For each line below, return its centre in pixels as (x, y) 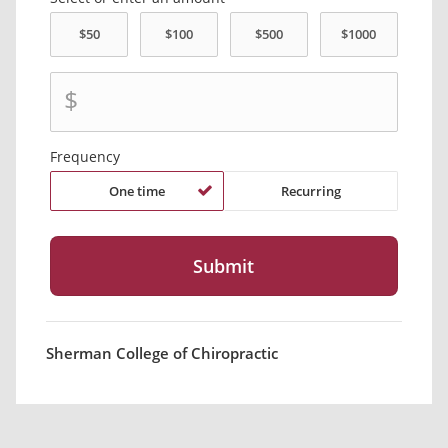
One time (137, 191)
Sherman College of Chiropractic (162, 353)
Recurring (310, 191)
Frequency (85, 157)
